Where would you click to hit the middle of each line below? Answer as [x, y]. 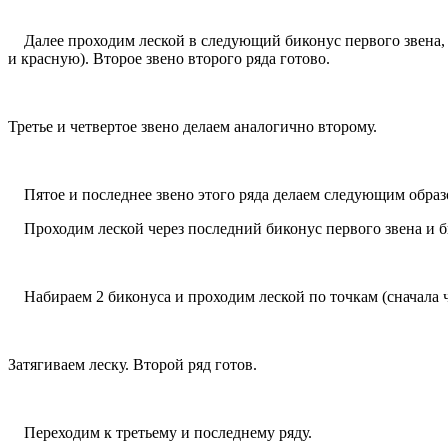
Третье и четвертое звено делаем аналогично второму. [192, 126]
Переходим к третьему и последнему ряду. [160, 432]
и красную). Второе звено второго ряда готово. [169, 58]
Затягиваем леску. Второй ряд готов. [132, 364]
